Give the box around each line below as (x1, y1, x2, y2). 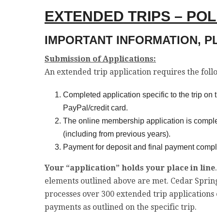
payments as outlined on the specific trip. (45, 202, 197, 212)
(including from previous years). (62, 130, 170, 138)
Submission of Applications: (45, 54, 156, 63)
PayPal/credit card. (62, 104, 128, 112)
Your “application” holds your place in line (45, 163, 215, 172)
